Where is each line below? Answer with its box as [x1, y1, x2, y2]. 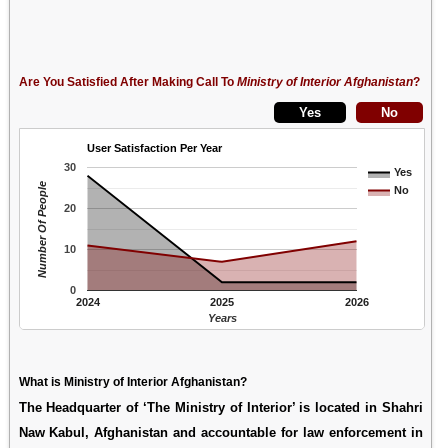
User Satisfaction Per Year [86, 141, 223, 154]
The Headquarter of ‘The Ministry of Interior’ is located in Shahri [18, 399, 423, 415]
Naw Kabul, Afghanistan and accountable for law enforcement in [18, 424, 423, 440]
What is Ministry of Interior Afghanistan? [18, 374, 247, 389]
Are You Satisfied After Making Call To [18, 74, 237, 89]
